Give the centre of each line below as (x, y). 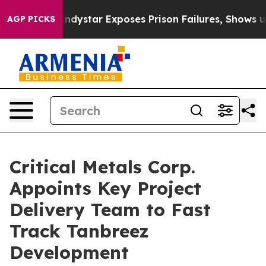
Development (69, 252)
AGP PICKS (31, 19)
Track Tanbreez (79, 231)
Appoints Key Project (105, 188)
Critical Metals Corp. (102, 167)
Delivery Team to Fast (110, 210)
